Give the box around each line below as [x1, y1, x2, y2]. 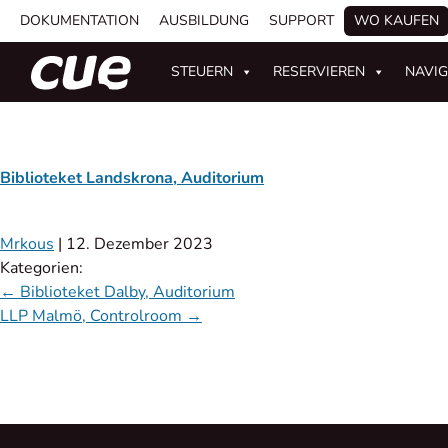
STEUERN [171, 62, 234, 81]
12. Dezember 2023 [66, 233, 213, 256]
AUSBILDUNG [159, 11, 249, 30]
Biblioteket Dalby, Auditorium [16, 281, 235, 304]
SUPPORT [269, 11, 334, 30]
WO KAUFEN [354, 11, 439, 30]
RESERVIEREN [273, 62, 366, 81]
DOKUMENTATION [20, 11, 139, 30]
